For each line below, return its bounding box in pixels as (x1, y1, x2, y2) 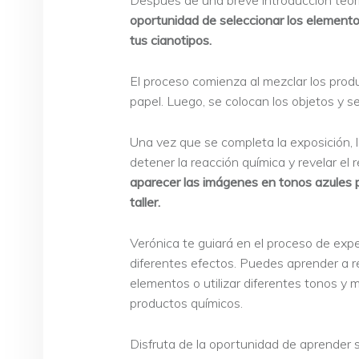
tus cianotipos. (130, 32, 212, 49)
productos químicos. (130, 294, 243, 311)
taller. (130, 193, 160, 210)
